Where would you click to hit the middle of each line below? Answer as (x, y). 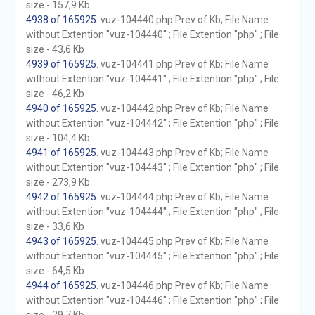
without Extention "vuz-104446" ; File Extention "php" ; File (152, 300)
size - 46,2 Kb (55, 94)
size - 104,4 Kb (58, 138)
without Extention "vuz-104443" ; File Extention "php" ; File (152, 167)
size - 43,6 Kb (55, 49)
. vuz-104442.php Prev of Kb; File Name (182, 108)
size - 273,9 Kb (58, 182)
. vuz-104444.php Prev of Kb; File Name (182, 197)
